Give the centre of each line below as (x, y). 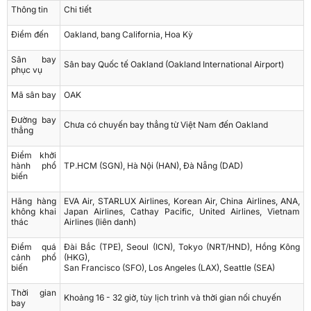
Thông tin (30, 10)
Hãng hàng (34, 201)
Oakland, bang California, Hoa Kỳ (128, 35)
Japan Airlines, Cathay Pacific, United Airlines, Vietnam (182, 212)
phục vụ (27, 70)
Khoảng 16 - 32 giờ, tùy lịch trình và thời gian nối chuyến (173, 298)
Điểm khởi (34, 155)
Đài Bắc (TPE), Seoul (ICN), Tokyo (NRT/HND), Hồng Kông (182, 247)
